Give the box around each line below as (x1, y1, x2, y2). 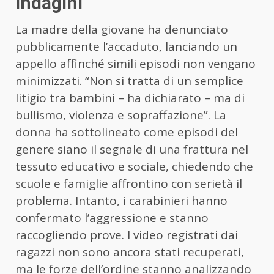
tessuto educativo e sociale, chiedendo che (15, 158, 253, 175)
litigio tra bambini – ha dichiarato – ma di (15, 90, 245, 106)
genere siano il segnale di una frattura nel (15, 141, 248, 158)
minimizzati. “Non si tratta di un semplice (15, 73, 243, 89)
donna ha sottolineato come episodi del (15, 124, 238, 141)
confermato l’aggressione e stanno (15, 210, 209, 226)
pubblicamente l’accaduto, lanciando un (15, 39, 237, 55)
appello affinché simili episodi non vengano (15, 56, 256, 72)
